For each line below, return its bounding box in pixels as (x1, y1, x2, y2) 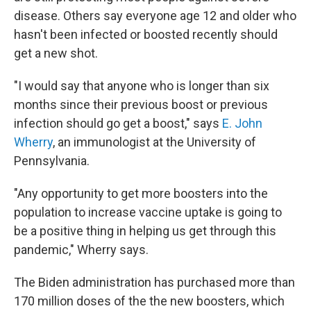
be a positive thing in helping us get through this (14, 224, 276, 238)
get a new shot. (14, 46, 98, 60)
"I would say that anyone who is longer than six (14, 78, 269, 93)
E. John (222, 116, 262, 131)
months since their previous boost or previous (14, 97, 268, 112)
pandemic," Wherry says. (14, 242, 149, 257)
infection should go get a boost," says (14, 116, 222, 131)
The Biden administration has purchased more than (14, 275, 295, 289)
